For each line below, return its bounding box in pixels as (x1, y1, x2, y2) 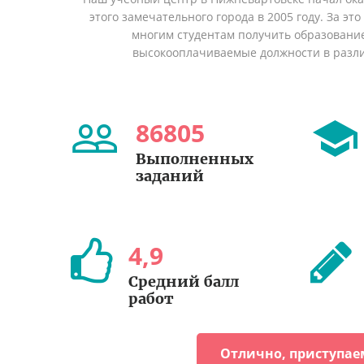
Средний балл (128, 272, 239, 292)
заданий (136, 167, 204, 186)
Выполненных (136, 149, 253, 169)
